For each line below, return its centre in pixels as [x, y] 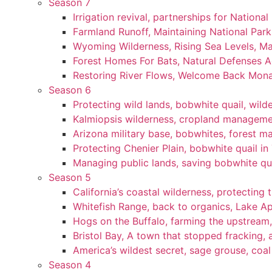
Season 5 [70, 177]
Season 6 [70, 90]
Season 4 [70, 265]
